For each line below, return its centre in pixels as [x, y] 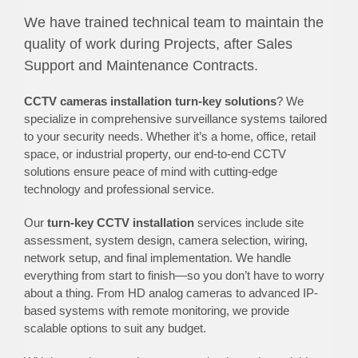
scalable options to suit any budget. [115, 328]
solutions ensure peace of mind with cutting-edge [150, 172]
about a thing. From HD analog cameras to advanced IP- [171, 293]
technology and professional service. [119, 189]
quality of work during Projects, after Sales [158, 44]
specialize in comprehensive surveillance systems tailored [175, 119]
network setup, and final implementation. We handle [157, 258]
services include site [249, 223]
